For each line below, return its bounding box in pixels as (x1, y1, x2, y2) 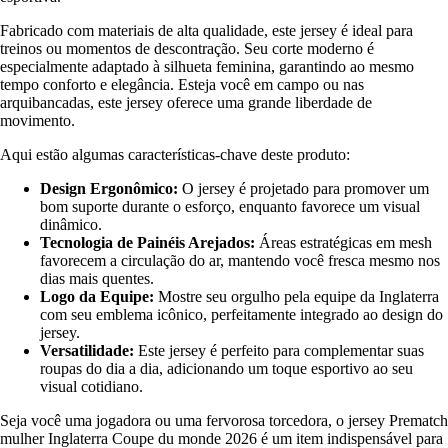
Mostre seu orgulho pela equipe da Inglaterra (154, 288, 439, 306)
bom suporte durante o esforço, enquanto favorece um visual (40, 198, 420, 216)
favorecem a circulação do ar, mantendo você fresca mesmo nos (40, 252, 440, 270)
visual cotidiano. (40, 378, 143, 396)
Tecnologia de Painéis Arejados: (40, 234, 255, 252)
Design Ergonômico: (40, 180, 178, 198)
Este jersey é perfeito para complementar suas (134, 342, 424, 360)
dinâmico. (40, 216, 102, 234)
